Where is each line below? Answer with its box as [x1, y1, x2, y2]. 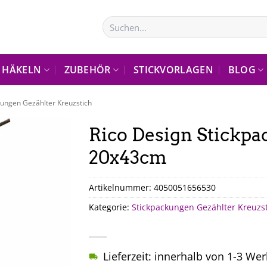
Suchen [102, 16, 129, 27]
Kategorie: [89, 201, 132, 213]
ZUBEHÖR [64, 63, 111, 76]
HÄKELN [2, 63, 42, 76]
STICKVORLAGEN [133, 63, 213, 76]
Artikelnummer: [89, 181, 154, 193]
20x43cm [89, 147, 167, 168]
